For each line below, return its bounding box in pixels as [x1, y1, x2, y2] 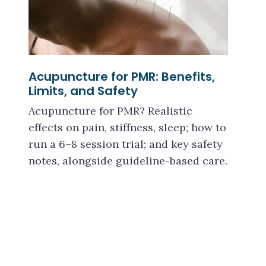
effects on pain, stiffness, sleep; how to [28, 121, 226, 134]
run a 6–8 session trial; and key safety [28, 137, 223, 151]
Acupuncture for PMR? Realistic [28, 104, 192, 118]
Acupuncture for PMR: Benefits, [28, 68, 215, 85]
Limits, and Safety [28, 83, 138, 99]
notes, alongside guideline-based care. [28, 154, 227, 167]
